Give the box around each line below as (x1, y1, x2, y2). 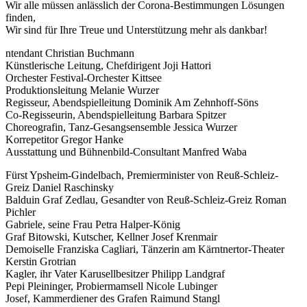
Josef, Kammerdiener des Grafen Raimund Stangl (5, 292, 220, 304)
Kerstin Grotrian (5, 255, 76, 267)
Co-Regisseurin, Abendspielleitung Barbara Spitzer (5, 108, 226, 121)
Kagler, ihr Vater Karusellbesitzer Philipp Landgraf (5, 267, 225, 280)
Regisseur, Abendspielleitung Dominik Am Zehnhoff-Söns (5, 96, 258, 108)
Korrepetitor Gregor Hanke (5, 133, 123, 145)
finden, (5, 11, 36, 23)
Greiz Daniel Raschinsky (5, 181, 114, 193)
